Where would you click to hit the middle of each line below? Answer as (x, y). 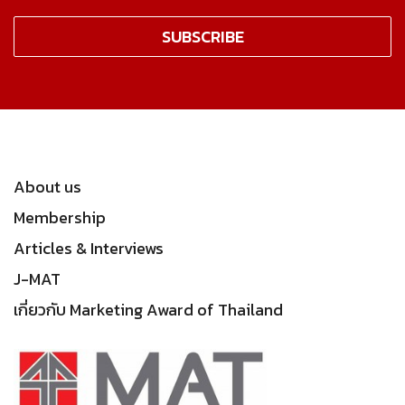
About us (47, 187)
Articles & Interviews (89, 249)
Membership (60, 218)
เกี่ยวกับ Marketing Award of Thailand (148, 310)
